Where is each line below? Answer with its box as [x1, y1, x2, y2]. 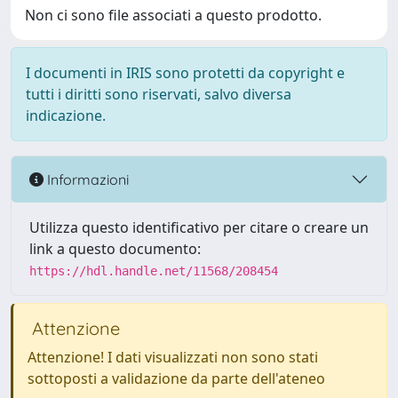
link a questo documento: [29, 239, 201, 259]
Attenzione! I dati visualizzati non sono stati [28, 347, 318, 367]
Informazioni [44, 170, 129, 188]
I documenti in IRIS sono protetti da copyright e [26, 63, 345, 83]
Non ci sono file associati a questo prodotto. [25, 5, 322, 25]
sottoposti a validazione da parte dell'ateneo [28, 369, 325, 388]
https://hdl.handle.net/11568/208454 [29, 264, 278, 278]
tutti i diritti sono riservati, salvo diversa [26, 84, 291, 104]
